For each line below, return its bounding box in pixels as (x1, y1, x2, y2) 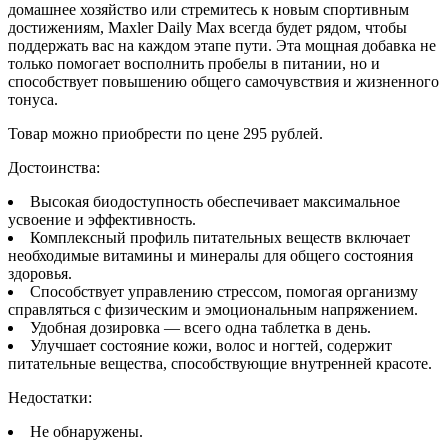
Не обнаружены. (30, 422, 143, 440)
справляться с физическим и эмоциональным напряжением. (8, 300, 418, 318)
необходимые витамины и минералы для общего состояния (8, 246, 413, 264)
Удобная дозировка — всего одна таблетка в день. (30, 318, 371, 336)
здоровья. (8, 264, 72, 282)
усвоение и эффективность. (8, 210, 196, 228)
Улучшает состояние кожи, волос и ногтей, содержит (30, 336, 392, 354)
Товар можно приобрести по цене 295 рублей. (8, 124, 323, 142)
